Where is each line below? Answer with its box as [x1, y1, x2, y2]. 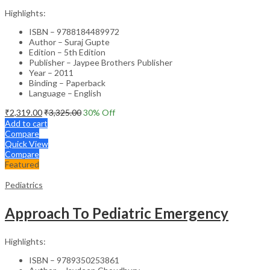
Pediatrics [5, 179, 43, 190]
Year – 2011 [29, 67, 74, 78]
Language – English [29, 87, 101, 98]
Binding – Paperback [29, 77, 105, 88]
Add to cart [5, 118, 48, 128]
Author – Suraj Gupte [29, 36, 110, 47]
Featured [5, 159, 39, 169]
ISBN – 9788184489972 [29, 26, 119, 37]
